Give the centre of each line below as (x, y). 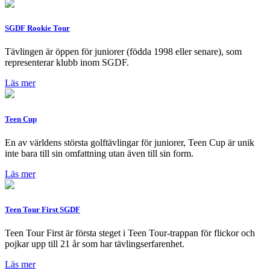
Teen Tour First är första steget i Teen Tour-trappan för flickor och (130, 233)
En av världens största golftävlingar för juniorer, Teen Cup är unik (130, 142)
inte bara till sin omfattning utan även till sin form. (99, 153)
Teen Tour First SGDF (42, 209)
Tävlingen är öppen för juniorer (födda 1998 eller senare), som (123, 52)
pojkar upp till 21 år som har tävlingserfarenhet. (95, 244)
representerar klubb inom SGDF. (67, 63)
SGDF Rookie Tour (37, 28)
